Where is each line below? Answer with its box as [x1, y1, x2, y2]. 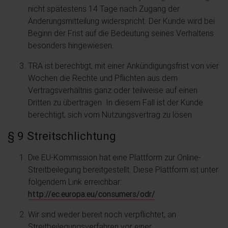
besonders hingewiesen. [28, 40, 114, 50]
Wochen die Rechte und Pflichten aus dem [28, 73, 178, 83]
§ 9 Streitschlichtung [8, 129, 116, 143]
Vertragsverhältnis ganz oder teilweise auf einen [28, 85, 197, 95]
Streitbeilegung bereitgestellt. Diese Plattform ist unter [28, 164, 218, 175]
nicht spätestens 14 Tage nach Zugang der [28, 4, 180, 14]
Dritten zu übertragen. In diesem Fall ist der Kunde [28, 97, 203, 107]
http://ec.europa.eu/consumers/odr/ [28, 189, 155, 199]
